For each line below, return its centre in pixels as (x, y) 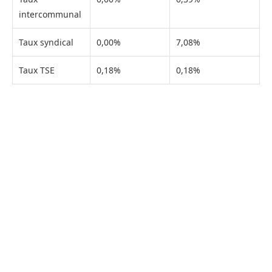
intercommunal (50, 14)
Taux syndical (46, 42)
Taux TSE (37, 70)
